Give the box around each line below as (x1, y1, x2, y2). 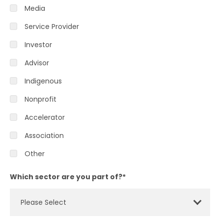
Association (25, 130, 64, 140)
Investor (25, 39, 52, 50)
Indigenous (25, 76, 62, 86)
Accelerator (25, 112, 65, 122)
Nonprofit (25, 94, 56, 104)
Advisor (25, 57, 49, 68)
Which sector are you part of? (10, 171, 122, 182)
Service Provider (25, 21, 79, 31)
